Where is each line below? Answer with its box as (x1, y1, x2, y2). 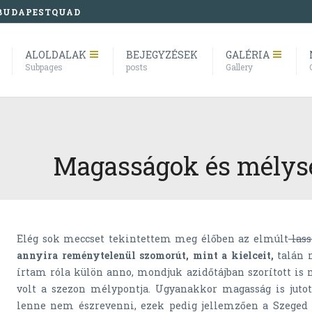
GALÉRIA (226, 48, 270, 61)
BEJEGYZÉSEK (126, 48, 198, 61)
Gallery (226, 61, 253, 72)
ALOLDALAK (25, 48, 86, 61)
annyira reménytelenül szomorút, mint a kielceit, (17, 249, 274, 263)
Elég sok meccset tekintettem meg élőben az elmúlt (17, 232, 288, 246)
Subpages (25, 61, 63, 72)
